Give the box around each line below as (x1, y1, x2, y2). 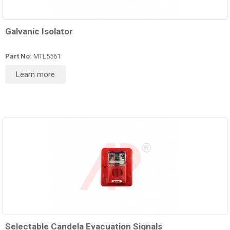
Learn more (16, 70, 55, 80)
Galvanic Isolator (5, 26, 73, 37)
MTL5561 (32, 52, 61, 61)
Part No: (5, 52, 32, 61)
